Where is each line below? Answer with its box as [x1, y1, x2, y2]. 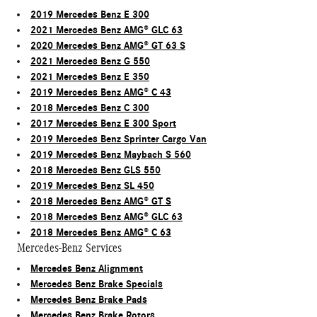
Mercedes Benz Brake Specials [30, 278, 163, 291]
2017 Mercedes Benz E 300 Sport [30, 117, 176, 130]
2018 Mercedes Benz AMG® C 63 [30, 226, 171, 239]
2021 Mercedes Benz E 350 [30, 71, 149, 83]
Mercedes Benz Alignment [30, 263, 143, 275]
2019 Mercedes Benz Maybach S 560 [30, 149, 191, 161]
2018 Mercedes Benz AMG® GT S [30, 195, 171, 208]
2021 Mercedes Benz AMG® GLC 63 [30, 24, 183, 37]
